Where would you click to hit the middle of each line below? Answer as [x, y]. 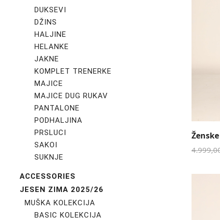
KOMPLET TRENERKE [73, 71]
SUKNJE [49, 157]
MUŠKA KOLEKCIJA [60, 203]
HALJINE [50, 34]
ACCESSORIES [48, 176]
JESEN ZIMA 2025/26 [62, 190]
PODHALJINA [58, 120]
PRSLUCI [50, 133]
